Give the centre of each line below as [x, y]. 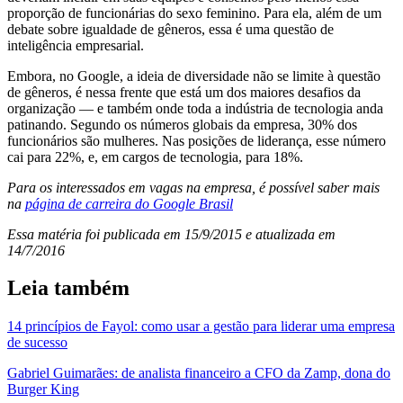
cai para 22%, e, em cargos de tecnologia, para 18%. [155, 157]
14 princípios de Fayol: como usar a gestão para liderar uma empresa [201, 327]
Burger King [43, 390]
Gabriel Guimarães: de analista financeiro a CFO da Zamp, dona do [199, 373]
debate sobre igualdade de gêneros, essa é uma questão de [170, 29]
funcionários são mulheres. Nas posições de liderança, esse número [197, 140]
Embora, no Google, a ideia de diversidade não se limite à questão [194, 76]
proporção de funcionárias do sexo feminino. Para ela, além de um [194, 13]
